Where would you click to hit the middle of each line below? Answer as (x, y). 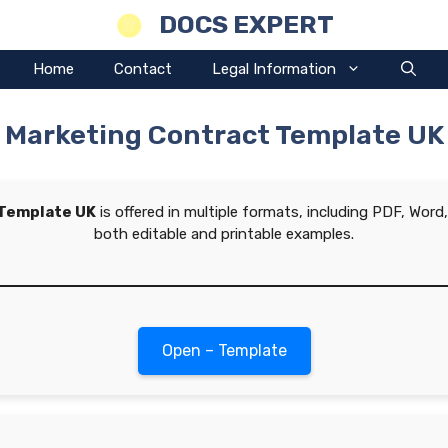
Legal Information (273, 69)
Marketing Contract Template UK (224, 135)
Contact (142, 69)
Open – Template (224, 350)
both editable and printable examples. (224, 234)
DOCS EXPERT (246, 24)
